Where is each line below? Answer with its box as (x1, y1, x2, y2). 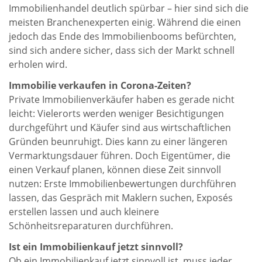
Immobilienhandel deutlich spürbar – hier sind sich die (9, 1, 249, 15)
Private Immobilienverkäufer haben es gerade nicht (9, 92, 235, 106)
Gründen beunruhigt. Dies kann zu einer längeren (9, 135, 227, 148)
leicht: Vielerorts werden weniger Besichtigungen (9, 106, 224, 120)
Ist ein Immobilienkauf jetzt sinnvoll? (9, 240, 183, 253)
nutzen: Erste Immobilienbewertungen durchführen (9, 177, 236, 190)
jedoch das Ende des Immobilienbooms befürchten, (9, 29, 236, 43)
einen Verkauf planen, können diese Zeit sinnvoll (9, 163, 221, 176)
